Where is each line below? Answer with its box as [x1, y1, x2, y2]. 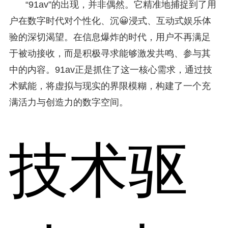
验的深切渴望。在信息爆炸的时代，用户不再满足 [9, 32, 211, 42]
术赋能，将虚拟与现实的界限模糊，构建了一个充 [9, 80, 211, 91]
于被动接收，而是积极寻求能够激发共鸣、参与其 [9, 48, 211, 59]
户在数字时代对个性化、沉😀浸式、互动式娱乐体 [9, 15, 211, 26]
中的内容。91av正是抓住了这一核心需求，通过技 [9, 64, 212, 75]
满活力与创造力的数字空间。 [9, 97, 128, 107]
